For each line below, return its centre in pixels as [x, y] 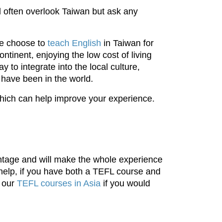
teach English [74, 43]
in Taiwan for [127, 43]
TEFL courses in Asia [59, 183]
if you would [125, 183]
